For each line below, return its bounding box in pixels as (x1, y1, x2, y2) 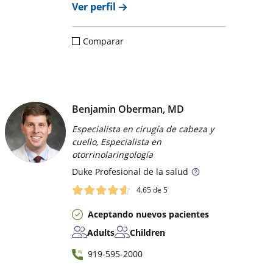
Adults (87, 226, 115, 238)
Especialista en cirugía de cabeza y (72, 122, 214, 135)
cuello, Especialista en (72, 135, 162, 147)
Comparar (83, 35, 124, 47)
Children (130, 226, 166, 238)
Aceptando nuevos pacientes (88, 208, 210, 220)
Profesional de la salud (93, 165, 189, 177)
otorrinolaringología (72, 148, 154, 160)
